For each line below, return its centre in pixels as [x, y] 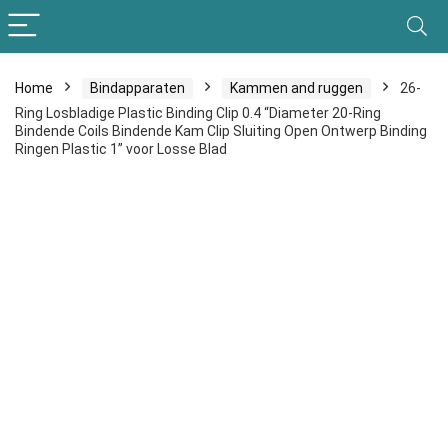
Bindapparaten [137, 88]
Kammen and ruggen [296, 88]
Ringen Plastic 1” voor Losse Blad [121, 149]
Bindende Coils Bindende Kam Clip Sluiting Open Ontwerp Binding [221, 131]
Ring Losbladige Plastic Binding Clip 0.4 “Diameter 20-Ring [198, 113]
